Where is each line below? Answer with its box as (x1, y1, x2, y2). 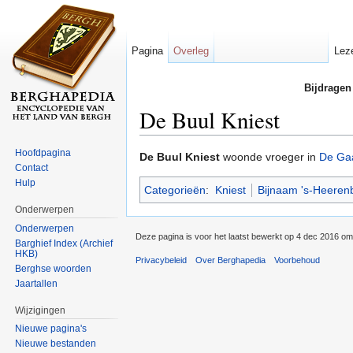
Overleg (173, 45, 210, 57)
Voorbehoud (274, 255, 321, 266)
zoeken (238, 135, 274, 148)
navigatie (187, 135, 232, 148)
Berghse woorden (15, 262, 92, 274)
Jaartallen (15, 277, 58, 289)
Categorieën (144, 184, 206, 197)
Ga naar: (139, 135, 187, 148)
